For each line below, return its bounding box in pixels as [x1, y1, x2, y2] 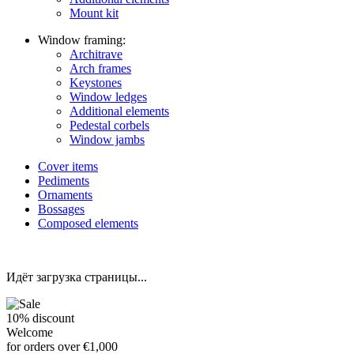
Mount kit [70, 6, 119, 20]
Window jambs [70, 133, 145, 146]
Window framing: [38, 33, 126, 47]
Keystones [70, 76, 122, 89]
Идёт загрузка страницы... [6, 270, 147, 284]
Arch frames [70, 62, 131, 75]
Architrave [70, 47, 122, 61]
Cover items [38, 160, 98, 173]
